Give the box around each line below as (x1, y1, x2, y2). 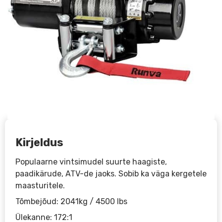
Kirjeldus (15, 135, 64, 149)
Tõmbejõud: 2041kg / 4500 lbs (15, 196, 128, 206)
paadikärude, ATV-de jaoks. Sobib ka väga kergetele (15, 168, 207, 178)
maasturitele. (15, 180, 65, 190)
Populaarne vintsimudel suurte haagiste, (15, 157, 167, 166)
